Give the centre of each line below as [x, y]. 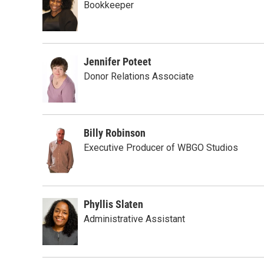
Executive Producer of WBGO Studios [161, 148]
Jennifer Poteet [118, 62]
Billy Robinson [115, 133]
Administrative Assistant [134, 219]
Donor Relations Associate [139, 76]
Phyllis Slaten [113, 204]
